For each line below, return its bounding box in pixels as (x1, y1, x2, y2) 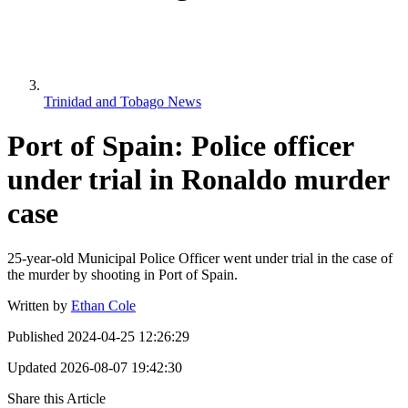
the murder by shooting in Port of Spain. (7, 266, 238, 282)
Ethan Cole (71, 297, 136, 313)
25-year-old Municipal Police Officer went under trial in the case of (7, 250, 393, 266)
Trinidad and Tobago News (44, 93, 201, 109)
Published (7, 328, 64, 344)
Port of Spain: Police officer (7, 129, 353, 163)
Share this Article (7, 390, 106, 406)
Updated (7, 359, 56, 375)
